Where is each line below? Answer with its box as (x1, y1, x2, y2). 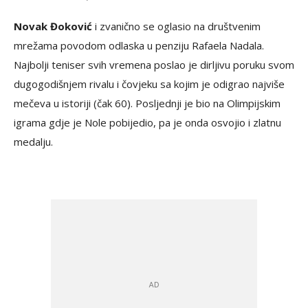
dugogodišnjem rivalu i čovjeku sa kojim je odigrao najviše (14, 77, 285, 91)
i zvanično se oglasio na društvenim (92, 19, 261, 34)
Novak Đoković (14, 19, 92, 34)
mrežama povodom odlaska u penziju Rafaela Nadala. (14, 38, 264, 53)
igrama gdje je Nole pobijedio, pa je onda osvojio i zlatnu (14, 115, 281, 130)
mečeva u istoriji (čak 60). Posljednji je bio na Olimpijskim (14, 96, 280, 111)
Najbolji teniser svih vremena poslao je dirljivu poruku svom (14, 58, 294, 72)
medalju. (14, 135, 53, 149)
